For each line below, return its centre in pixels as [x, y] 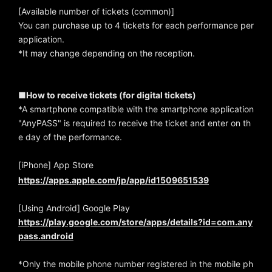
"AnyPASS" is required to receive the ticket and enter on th [134, 123]
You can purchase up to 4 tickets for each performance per [136, 25]
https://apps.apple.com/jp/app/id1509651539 [114, 180]
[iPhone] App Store [56, 165]
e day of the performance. [70, 137]
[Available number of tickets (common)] [96, 12]
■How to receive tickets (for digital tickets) [107, 95]
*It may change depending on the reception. [107, 53]
